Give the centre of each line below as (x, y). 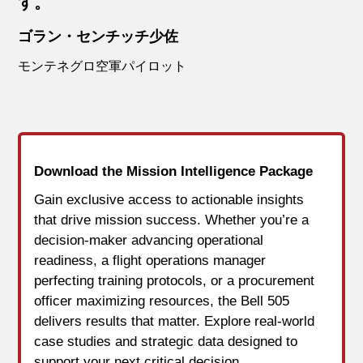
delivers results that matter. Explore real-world (175, 322)
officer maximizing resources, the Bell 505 (162, 301)
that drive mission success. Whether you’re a (172, 220)
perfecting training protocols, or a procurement (175, 281)
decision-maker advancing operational (149, 241)
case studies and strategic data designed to (166, 342)
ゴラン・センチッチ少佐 (98, 37)
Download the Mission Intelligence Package (174, 172)
